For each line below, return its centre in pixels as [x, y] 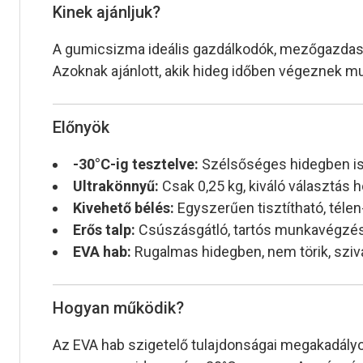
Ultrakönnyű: [116, 186]
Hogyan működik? [118, 308]
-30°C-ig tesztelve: [136, 164]
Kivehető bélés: [124, 208]
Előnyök [81, 128]
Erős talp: [104, 230]
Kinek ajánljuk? [107, 13]
